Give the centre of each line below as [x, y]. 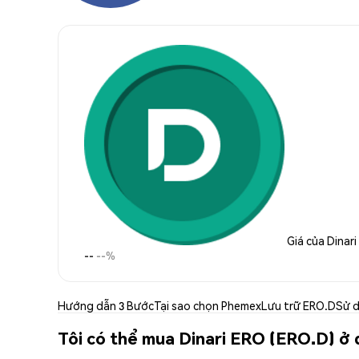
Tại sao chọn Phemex [208, 305]
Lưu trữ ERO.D [298, 305]
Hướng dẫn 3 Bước [106, 305]
